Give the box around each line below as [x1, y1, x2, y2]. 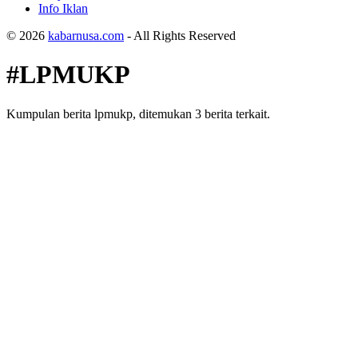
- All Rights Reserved [124, 29, 236, 42]
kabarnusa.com [48, 29, 124, 42]
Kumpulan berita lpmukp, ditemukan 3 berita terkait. [6, 106, 270, 121]
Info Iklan [38, 2, 88, 15]
